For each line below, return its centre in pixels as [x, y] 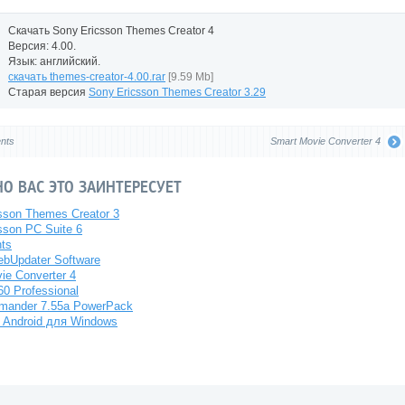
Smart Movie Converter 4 [325, 141]
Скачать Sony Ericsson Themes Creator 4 [111, 30]
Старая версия [48, 91]
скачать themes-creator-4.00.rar [87, 76]
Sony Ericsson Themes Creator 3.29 [177, 91]
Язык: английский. [54, 61]
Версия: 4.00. [42, 45]
